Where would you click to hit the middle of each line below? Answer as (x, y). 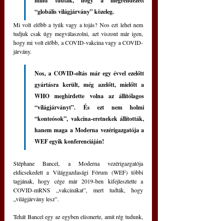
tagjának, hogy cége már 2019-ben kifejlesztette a (78, 181)
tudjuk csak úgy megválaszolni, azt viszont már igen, (78, 33)
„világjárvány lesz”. (36, 199)
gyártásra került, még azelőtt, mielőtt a (89, 84)
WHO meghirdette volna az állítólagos (89, 96)
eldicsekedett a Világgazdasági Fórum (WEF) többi (78, 172)
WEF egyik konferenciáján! (69, 141)
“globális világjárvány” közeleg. (74, 11)
